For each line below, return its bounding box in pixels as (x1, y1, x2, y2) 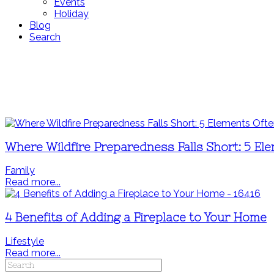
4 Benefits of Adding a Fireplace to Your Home (5, 211, 267, 224)
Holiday (54, 8, 89, 20)
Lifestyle (5, 235, 44, 247)
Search (29, 31, 61, 43)
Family (5, 165, 35, 177)
